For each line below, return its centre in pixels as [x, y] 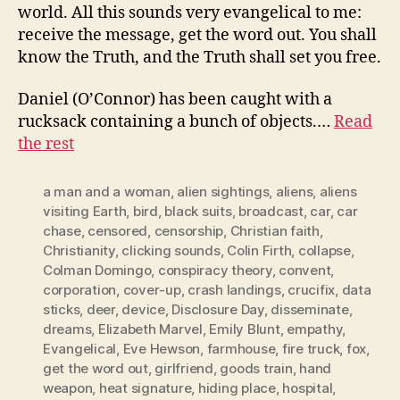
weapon [68, 388]
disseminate [310, 310]
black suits [198, 212]
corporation [80, 290]
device [143, 310]
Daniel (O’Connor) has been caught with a [175, 100]
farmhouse [241, 349]
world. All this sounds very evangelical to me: [190, 12]
